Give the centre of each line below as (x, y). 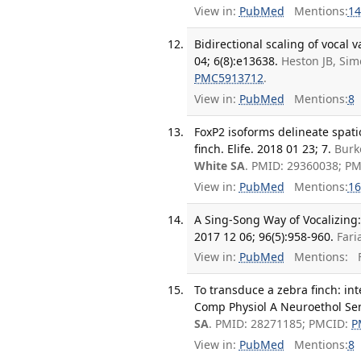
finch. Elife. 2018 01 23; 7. (263, 149)
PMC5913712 (229, 78)
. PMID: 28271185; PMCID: (280, 324)
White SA (220, 166)
